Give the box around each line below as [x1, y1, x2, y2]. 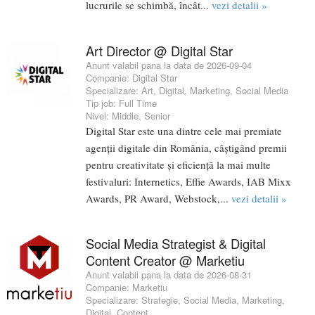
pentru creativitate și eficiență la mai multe [86, 157, 271, 172]
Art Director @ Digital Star [86, 41, 233, 60]
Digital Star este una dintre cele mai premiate [86, 123, 282, 138]
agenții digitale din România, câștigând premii [86, 140, 287, 155]
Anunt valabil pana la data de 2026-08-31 [86, 267, 252, 281]
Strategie [141, 292, 178, 307]
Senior [144, 108, 170, 122]
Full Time [119, 96, 157, 110]
